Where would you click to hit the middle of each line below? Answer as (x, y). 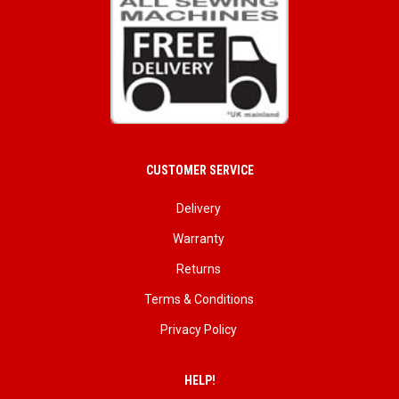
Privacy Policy (199, 330)
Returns (199, 269)
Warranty (199, 239)
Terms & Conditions (199, 300)
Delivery (199, 209)
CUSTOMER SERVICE (199, 171)
